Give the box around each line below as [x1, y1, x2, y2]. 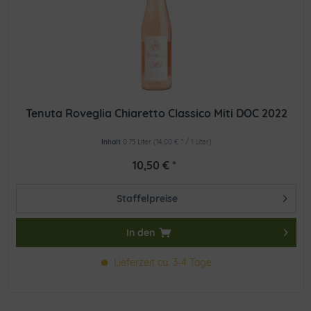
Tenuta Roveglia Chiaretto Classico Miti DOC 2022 [25, 106, 287, 121]
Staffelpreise [117, 192, 178, 205]
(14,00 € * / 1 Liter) [153, 137, 212, 147]
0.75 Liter [122, 137, 153, 147]
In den [126, 226, 155, 239]
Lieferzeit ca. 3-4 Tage [110, 256, 212, 269]
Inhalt [101, 137, 123, 147]
